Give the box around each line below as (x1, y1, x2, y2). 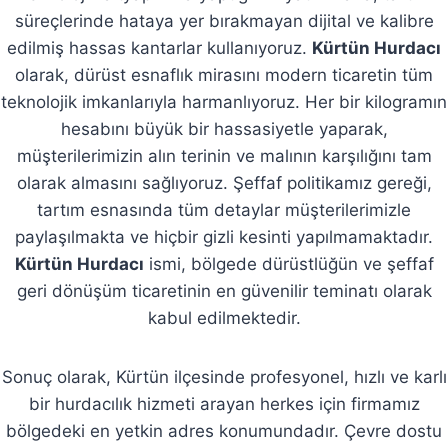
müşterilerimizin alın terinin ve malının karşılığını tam (16, 145, 432, 166)
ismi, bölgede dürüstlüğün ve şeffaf (143, 253, 434, 274)
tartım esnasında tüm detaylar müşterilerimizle (37, 199, 411, 220)
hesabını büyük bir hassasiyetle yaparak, (60, 118, 388, 139)
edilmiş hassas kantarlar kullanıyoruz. (7, 37, 312, 58)
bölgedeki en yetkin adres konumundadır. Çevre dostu (6, 420, 442, 441)
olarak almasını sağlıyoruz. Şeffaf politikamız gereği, (16, 172, 432, 193)
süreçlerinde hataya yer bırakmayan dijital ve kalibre (14, 10, 434, 31)
